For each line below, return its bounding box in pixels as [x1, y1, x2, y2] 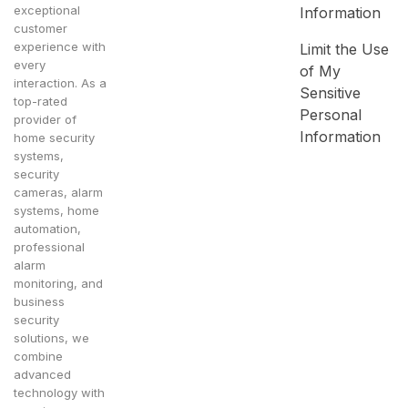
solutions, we [14, 331, 89, 346]
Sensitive [299, 84, 361, 103]
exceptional [14, 3, 80, 18]
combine [14, 349, 63, 364]
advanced [14, 367, 71, 382]
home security [14, 130, 95, 146]
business [14, 294, 65, 310]
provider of [14, 112, 76, 127]
